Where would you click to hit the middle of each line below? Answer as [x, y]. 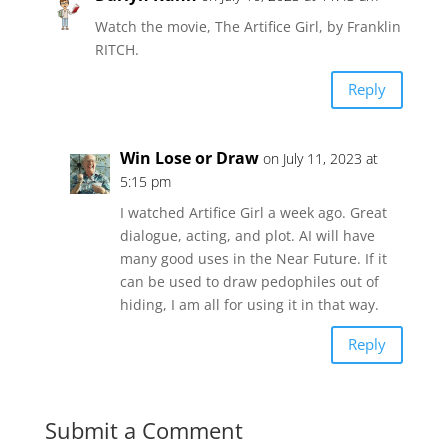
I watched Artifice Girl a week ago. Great [253, 212]
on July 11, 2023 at [320, 158]
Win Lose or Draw [189, 157]
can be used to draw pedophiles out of [249, 281]
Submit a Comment [143, 429]
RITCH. [116, 49]
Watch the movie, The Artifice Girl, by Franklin [247, 26]
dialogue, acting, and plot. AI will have [247, 235]
